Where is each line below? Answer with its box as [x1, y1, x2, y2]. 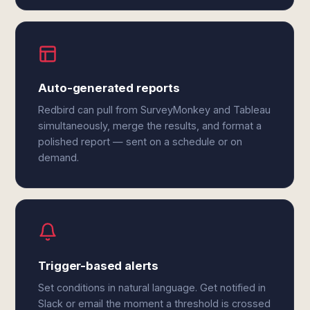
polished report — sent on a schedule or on [38, 136, 243, 147]
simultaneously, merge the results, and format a [38, 120, 262, 131]
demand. [38, 152, 80, 163]
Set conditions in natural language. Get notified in [38, 282, 266, 293]
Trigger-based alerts [38, 259, 159, 273]
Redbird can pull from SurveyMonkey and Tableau [38, 104, 271, 116]
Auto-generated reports [38, 81, 180, 95]
